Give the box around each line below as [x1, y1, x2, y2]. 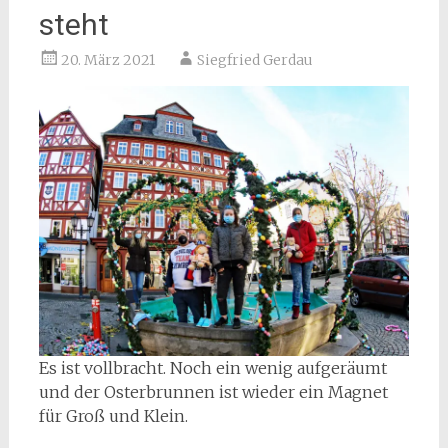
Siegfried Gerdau [196, 51, 313, 70]
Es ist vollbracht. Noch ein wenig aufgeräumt [38, 358, 387, 379]
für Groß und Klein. [38, 406, 188, 427]
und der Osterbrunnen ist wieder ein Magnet [38, 382, 388, 403]
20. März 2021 [60, 51, 155, 70]
